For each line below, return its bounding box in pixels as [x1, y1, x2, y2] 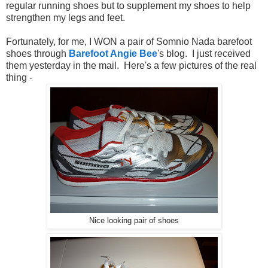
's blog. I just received [157, 48, 251, 59]
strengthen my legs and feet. [6, 12, 125, 23]
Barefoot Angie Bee [69, 48, 157, 59]
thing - [6, 72, 32, 83]
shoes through [6, 48, 69, 59]
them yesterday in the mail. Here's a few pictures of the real [6, 60, 257, 71]
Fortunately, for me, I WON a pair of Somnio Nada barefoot [6, 36, 252, 47]
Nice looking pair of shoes [89, 216, 179, 225]
